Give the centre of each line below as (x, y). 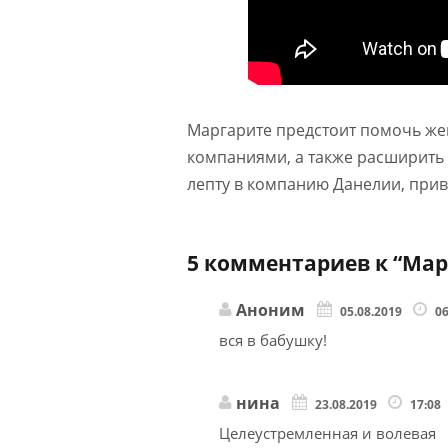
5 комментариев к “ (294, 262)
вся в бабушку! (273, 339)
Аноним (270, 309)
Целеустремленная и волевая (327, 433)
